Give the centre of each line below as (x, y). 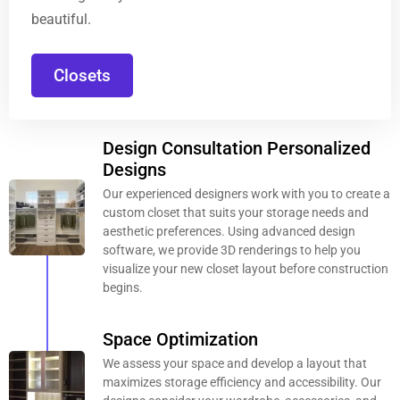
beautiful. (61, 19)
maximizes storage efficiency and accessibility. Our (242, 382)
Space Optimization (180, 339)
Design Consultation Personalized (237, 148)
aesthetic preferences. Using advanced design (229, 231)
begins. (123, 287)
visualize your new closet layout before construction (246, 269)
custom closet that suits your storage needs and (236, 212)
